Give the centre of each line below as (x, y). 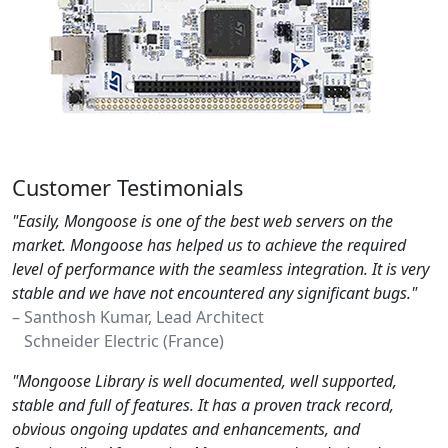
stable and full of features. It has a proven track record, (203, 405)
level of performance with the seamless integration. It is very (220, 269)
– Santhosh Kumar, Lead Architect (138, 317)
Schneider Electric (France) (118, 341)
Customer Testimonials (127, 188)
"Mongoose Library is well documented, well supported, (204, 381)
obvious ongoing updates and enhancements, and (186, 429)
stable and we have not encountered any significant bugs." (214, 293)
